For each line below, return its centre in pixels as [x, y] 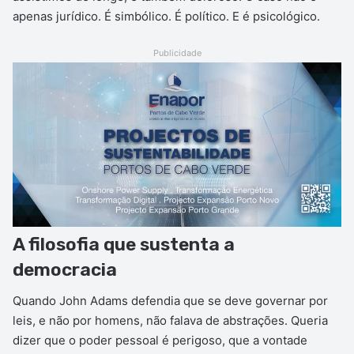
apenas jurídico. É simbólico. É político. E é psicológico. [166, 16]
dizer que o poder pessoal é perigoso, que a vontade [160, 341]
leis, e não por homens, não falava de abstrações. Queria [170, 321]
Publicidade [177, 53]
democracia [65, 269]
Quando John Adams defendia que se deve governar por [170, 301]
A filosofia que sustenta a [124, 244]
